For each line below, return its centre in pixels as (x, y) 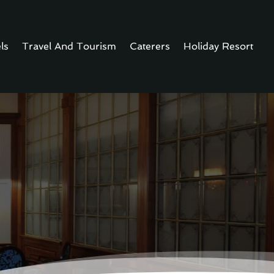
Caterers (150, 46)
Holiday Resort (219, 46)
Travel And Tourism (69, 46)
